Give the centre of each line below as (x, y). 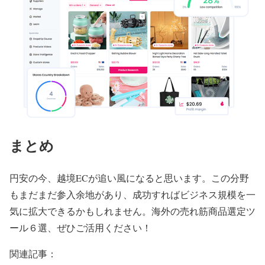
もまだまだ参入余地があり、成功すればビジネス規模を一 (132, 195)
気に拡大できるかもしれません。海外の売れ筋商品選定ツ (132, 211)
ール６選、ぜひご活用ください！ (80, 228)
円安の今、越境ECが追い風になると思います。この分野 (129, 178)
